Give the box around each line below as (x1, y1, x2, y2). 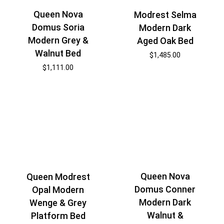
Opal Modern (32, 184, 84, 195)
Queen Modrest (26, 171, 90, 182)
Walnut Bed (35, 47, 81, 58)
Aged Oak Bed (136, 35, 193, 46)
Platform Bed (30, 210, 85, 221)
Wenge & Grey (29, 197, 87, 208)
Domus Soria (31, 21, 84, 32)
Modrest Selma (133, 9, 196, 20)
